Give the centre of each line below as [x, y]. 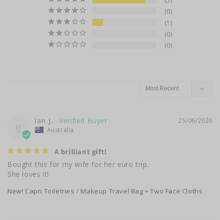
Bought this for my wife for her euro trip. [78, 164]
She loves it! [28, 174]
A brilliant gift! [81, 151]
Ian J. [44, 120]
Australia [61, 130]
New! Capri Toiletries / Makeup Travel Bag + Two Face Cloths [105, 191]
